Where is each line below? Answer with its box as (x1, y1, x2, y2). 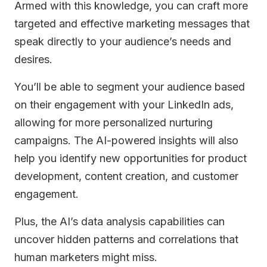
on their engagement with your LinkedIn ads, (14, 98, 234, 111)
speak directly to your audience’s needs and (14, 35, 231, 48)
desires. (14, 53, 52, 66)
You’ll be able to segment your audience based (14, 80, 245, 93)
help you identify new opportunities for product (14, 152, 247, 164)
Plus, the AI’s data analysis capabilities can (14, 215, 225, 228)
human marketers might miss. (14, 251, 157, 263)
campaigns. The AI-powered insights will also (14, 134, 238, 147)
